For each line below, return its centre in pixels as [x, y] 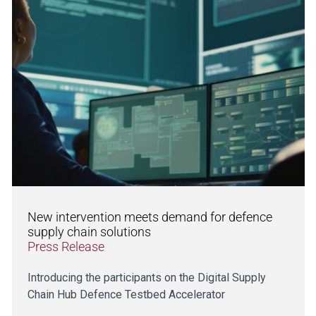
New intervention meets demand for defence [150, 217]
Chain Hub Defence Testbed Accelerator [126, 294]
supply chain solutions [90, 231]
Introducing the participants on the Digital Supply [146, 277]
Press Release [66, 246]
